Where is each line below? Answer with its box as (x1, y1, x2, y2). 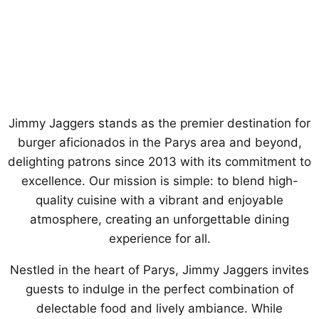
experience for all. (108, 231, 211, 246)
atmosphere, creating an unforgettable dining (30, 212, 289, 226)
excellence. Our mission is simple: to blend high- (21, 174, 298, 188)
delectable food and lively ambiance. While (36, 301, 283, 315)
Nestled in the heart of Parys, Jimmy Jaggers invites (10, 263, 309, 277)
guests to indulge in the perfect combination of (25, 282, 294, 296)
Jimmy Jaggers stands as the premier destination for (9, 116, 310, 130)
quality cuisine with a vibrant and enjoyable (36, 193, 283, 207)
